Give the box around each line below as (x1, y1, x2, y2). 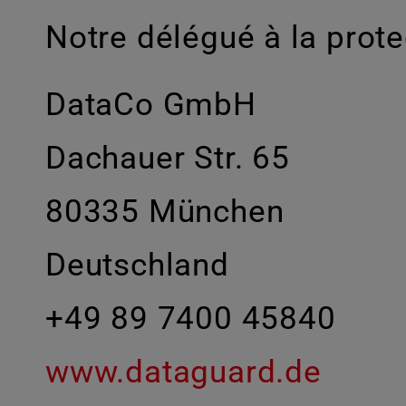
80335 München (45, 191, 285, 230)
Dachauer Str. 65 (45, 138, 290, 177)
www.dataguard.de (45, 352, 322, 391)
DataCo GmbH (45, 84, 256, 123)
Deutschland (45, 245, 229, 284)
